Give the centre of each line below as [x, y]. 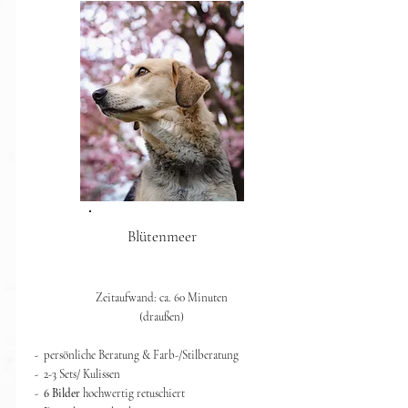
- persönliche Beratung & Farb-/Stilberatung [136, 355]
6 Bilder [61, 393]
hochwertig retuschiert [132, 393]
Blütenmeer [162, 236]
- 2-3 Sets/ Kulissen [77, 374]
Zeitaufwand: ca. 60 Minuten [162, 298]
